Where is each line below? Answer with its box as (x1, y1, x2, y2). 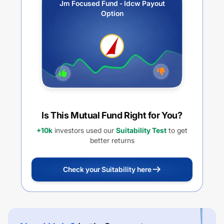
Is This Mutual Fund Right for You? (41, 110, 182, 120)
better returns (89, 136, 134, 144)
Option (100, 9, 123, 17)
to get (166, 126, 187, 134)
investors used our (52, 126, 114, 134)
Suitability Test (116, 126, 166, 134)
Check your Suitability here (62, 165, 151, 173)
